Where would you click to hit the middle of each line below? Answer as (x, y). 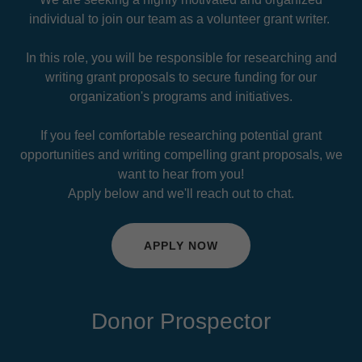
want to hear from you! (181, 175)
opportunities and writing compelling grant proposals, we (181, 155)
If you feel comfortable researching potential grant (181, 136)
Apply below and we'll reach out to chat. (181, 194)
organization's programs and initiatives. (181, 97)
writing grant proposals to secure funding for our (181, 78)
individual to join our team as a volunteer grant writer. (181, 19)
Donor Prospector (181, 322)
